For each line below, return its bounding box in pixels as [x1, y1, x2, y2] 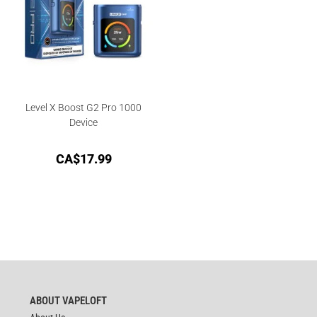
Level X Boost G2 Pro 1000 [25, 101, 142, 113]
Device [69, 116, 98, 128]
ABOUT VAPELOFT [30, 294, 108, 308]
